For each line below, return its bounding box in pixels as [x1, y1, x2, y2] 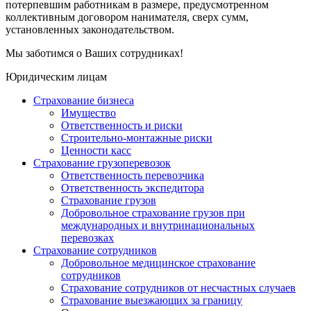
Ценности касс [61, 144, 131, 157]
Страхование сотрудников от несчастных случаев [61, 282, 296, 294]
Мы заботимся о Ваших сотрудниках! [6, 47, 183, 60]
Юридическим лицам [6, 71, 107, 83]
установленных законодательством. [6, 24, 174, 36]
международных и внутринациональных [61, 219, 255, 232]
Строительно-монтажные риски [61, 132, 212, 144]
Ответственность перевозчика [61, 169, 204, 182]
